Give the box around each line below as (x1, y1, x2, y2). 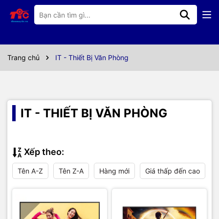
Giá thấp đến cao (145, 167, 200, 175)
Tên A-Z (18, 167, 43, 175)
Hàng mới (99, 167, 130, 175)
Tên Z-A (59, 167, 84, 175)
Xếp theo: (22, 147, 64, 157)
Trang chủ (7, 53, 40, 62)
